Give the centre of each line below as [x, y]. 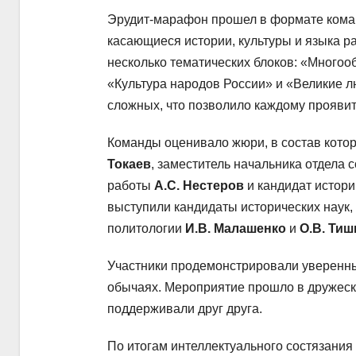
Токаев [129, 164]
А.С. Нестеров [199, 186]
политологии [146, 229]
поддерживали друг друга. [185, 309]
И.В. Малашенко [236, 229]
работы [131, 186]
